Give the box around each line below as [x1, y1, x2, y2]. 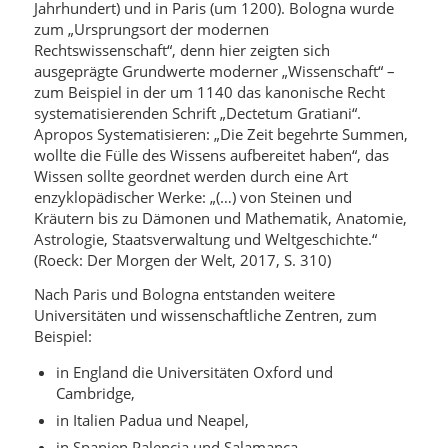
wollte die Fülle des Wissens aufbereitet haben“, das [33, 144, 389, 165]
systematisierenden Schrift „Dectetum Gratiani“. [33, 102, 361, 123]
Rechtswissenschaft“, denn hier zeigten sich [33, 39, 330, 60]
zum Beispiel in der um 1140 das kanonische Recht [33, 81, 385, 102]
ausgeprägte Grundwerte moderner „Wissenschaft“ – [33, 60, 395, 81]
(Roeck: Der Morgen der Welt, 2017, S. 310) [33, 249, 331, 270]
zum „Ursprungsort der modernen [33, 18, 269, 39]
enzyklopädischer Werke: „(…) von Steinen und [33, 186, 352, 207]
